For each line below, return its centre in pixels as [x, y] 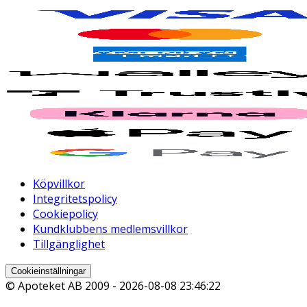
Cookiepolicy [65, 213]
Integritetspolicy [75, 198]
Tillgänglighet [69, 244]
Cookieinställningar [48, 271]
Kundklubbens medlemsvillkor [110, 229]
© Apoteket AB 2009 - [62, 285]
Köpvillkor [59, 183]
